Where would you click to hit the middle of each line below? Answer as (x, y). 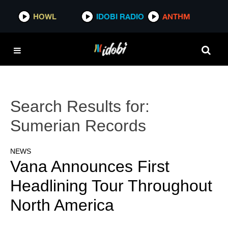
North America (62, 205)
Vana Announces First (90, 167)
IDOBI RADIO (120, 16)
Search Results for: (80, 106)
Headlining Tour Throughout (111, 186)
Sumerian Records (78, 126)
